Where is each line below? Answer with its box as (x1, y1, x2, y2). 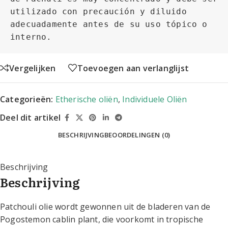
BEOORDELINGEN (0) (104, 130, 170, 140)
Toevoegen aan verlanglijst (77, 62, 189, 74)
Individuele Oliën (122, 94, 187, 105)
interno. (10, 32, 52, 42)
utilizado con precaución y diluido (10, 7, 187, 17)
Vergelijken (9, 62, 56, 74)
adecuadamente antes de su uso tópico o (10, 19, 208, 30)
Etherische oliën (55, 94, 118, 105)
